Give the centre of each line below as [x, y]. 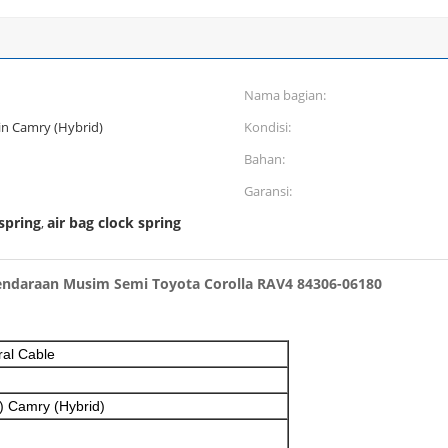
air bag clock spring [114, 222]
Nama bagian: [285, 95]
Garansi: [268, 191]
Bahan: [264, 159]
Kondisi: [267, 127]
